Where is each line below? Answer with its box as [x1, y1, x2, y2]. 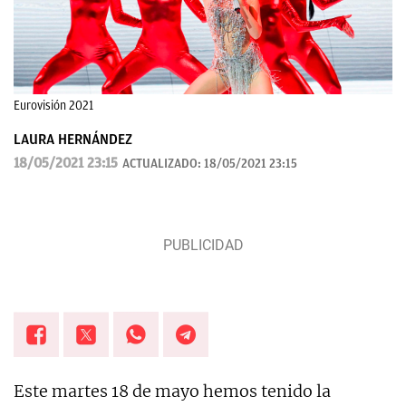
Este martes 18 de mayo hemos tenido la [14, 381, 331, 402]
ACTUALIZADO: [122, 157, 204, 171]
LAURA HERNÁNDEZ [14, 131, 132, 149]
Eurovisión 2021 [14, 99, 93, 113]
